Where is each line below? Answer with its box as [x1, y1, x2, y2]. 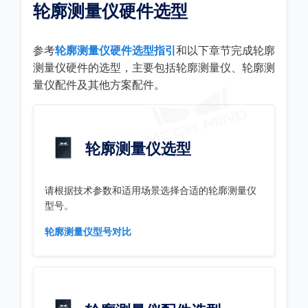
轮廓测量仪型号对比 [45, 225, 131, 237]
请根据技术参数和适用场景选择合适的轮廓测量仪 [45, 184, 256, 196]
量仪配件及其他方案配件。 [33, 78, 165, 91]
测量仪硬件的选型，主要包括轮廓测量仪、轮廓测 [33, 60, 275, 74]
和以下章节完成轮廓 [176, 43, 275, 57]
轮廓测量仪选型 [82, 140, 191, 157]
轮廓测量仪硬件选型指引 [55, 43, 176, 57]
